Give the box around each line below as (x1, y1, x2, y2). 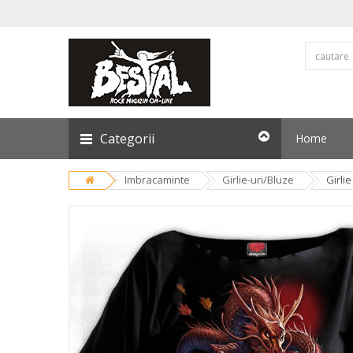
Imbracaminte (124, 173, 190, 187)
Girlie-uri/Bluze (222, 173, 294, 187)
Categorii (100, 130, 154, 147)
